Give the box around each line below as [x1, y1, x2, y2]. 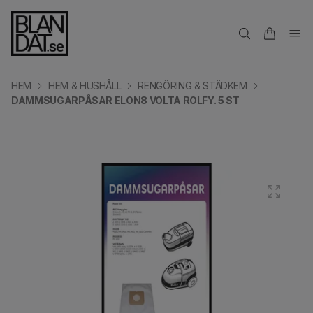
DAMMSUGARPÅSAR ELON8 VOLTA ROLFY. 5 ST [11, 94, 240, 106]
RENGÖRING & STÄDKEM [138, 80, 247, 92]
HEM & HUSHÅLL [48, 80, 122, 92]
